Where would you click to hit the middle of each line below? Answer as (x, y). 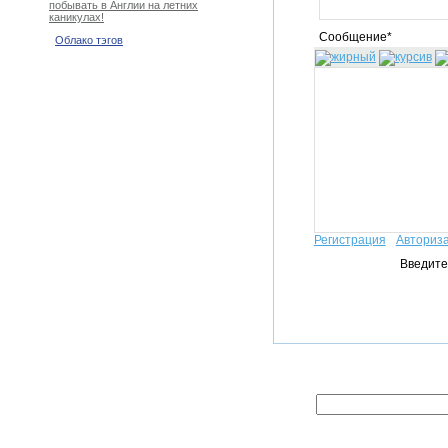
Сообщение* (355, 37)
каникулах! (76, 17)
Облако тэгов (89, 40)
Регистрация (349, 240)
